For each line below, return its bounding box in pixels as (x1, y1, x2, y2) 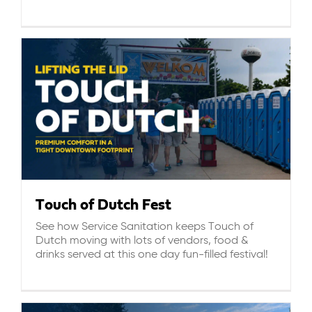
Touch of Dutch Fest (36, 197, 171, 213)
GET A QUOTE (125, 152, 187, 162)
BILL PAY (134, 106, 178, 116)
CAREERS (134, 60, 178, 70)
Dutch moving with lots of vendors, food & (36, 235, 249, 247)
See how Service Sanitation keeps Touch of (36, 221, 253, 233)
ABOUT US (132, 14, 180, 24)
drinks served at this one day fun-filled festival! (36, 249, 268, 260)
